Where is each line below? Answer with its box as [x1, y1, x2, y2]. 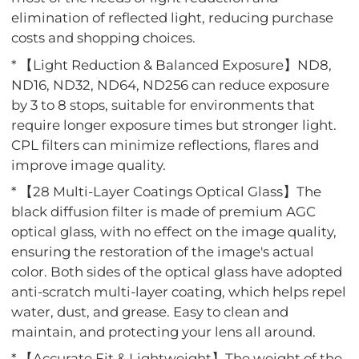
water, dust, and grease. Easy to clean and [11, 304, 289, 321]
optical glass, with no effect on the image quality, [11, 224, 337, 240]
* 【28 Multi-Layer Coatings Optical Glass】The [11, 184, 322, 200]
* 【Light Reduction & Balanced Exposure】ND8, [11, 56, 333, 73]
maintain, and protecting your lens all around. [11, 324, 317, 341]
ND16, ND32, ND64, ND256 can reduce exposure [11, 76, 330, 93]
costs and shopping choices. [11, 30, 196, 46]
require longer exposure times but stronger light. [11, 116, 337, 133]
